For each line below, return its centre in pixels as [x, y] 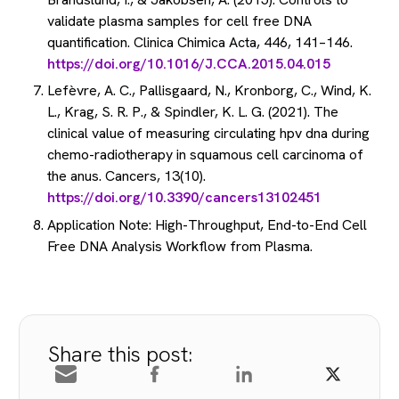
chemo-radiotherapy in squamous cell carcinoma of [205, 155]
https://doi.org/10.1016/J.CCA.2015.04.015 [189, 64]
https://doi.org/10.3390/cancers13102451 [184, 198]
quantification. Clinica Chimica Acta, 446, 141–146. [200, 43]
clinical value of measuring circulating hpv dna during [208, 134]
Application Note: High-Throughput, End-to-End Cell [207, 224]
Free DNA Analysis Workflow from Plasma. [180, 246]
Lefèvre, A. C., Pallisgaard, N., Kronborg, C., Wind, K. [209, 91]
